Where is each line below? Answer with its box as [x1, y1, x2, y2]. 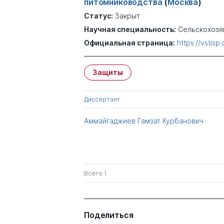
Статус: [84, 11, 113, 20]
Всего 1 [84, 169, 107, 177]
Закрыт [115, 11, 140, 20]
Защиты [92, 68, 123, 76]
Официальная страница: [84, 38, 175, 47]
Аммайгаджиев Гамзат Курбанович [84, 116, 203, 125]
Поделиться [84, 210, 133, 220]
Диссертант [84, 95, 120, 103]
